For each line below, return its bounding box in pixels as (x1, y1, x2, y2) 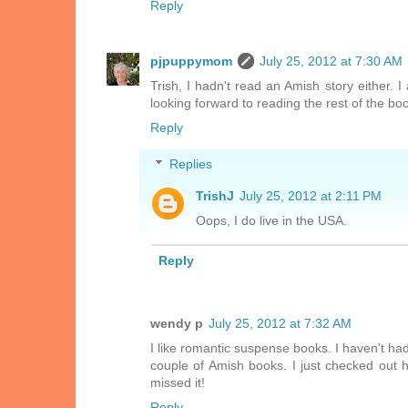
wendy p (150, 315, 203, 331)
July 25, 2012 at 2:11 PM (240, 189, 382, 204)
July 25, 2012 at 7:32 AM (209, 315, 352, 331)
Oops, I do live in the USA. (196, 213, 347, 229)
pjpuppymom (150, 53, 232, 68)
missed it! (150, 374, 205, 390)
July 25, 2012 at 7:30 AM (260, 53, 403, 68)
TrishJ (196, 189, 234, 204)
